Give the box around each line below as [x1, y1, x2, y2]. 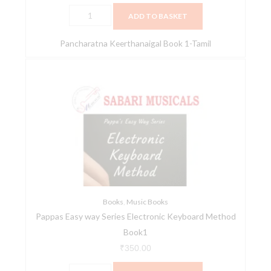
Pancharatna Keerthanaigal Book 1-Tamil [60, 38, 211, 49]
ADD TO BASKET [128, 11, 188, 21]
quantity [68, 182, 100, 193]
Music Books [126, 197, 168, 207]
